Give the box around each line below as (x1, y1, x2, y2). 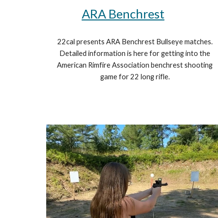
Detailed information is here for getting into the (59, 49, 211, 58)
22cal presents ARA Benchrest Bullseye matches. (57, 37, 213, 46)
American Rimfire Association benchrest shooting (57, 61, 213, 70)
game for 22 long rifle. (100, 73, 170, 81)
